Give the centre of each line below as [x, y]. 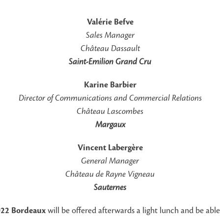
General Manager [110, 161]
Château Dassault [110, 49]
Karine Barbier [110, 85]
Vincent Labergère [110, 148]
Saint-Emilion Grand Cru [110, 62]
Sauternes [110, 188]
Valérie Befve [110, 22]
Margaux [110, 125]
